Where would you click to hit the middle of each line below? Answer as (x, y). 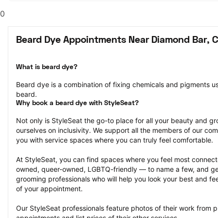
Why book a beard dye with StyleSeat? (77, 103)
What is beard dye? (47, 67)
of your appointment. (49, 189)
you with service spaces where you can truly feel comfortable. (115, 140)
